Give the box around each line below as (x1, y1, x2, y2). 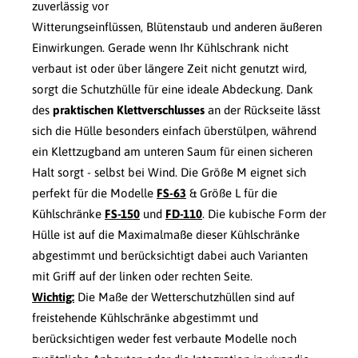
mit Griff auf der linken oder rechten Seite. (32, 268, 253, 283)
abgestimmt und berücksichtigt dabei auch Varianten (32, 248, 308, 262)
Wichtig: (32, 289, 74, 304)
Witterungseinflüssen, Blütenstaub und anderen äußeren (32, 19, 322, 34)
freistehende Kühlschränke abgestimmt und (32, 310, 258, 324)
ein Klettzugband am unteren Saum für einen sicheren (32, 144, 312, 158)
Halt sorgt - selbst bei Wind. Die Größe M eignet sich (32, 165, 306, 179)
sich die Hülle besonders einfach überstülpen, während (32, 123, 316, 137)
